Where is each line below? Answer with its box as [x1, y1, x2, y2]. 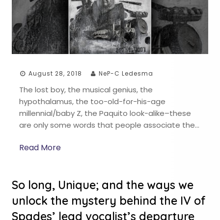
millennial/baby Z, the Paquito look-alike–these [19, 108, 191, 118]
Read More [19, 142, 61, 154]
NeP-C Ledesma [99, 69, 153, 78]
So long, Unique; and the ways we [12, 178, 193, 192]
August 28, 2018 [28, 69, 82, 78]
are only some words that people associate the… [19, 119, 199, 130]
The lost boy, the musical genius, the [19, 84, 153, 95]
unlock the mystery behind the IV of [12, 193, 206, 208]
